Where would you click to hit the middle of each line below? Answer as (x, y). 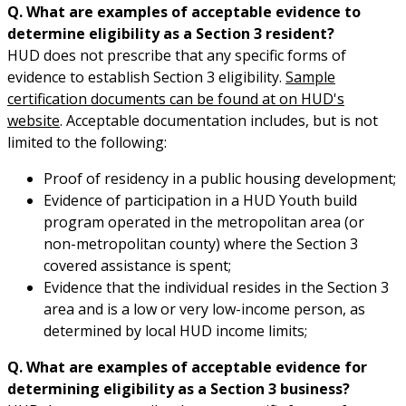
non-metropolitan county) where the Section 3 (201, 243)
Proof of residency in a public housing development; (220, 178)
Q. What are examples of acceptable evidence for (187, 367)
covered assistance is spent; (137, 265)
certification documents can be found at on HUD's (176, 98)
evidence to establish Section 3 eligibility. (146, 77)
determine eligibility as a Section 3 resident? (171, 33)
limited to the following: (87, 142)
